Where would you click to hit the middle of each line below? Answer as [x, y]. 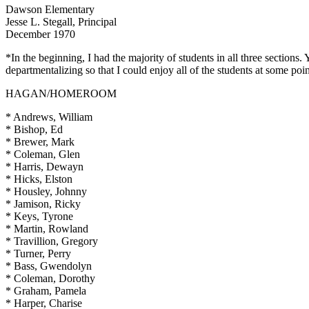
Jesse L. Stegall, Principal [61, 21]
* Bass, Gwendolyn [49, 266]
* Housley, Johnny [46, 191]
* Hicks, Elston [39, 179]
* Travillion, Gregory [52, 241]
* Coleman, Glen [43, 154]
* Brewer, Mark [40, 141]
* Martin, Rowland [47, 228]
